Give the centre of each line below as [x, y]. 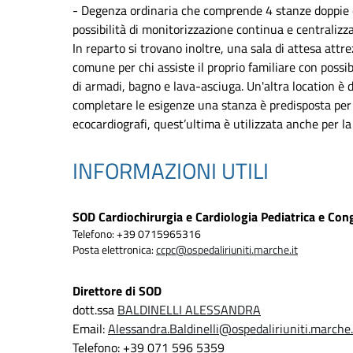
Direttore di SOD [117, 291]
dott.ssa [95, 310]
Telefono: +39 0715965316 [137, 234]
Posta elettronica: [114, 250]
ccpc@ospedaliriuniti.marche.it [227, 250]
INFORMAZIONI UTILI [171, 171]
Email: [90, 329]
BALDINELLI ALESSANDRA [189, 310]
